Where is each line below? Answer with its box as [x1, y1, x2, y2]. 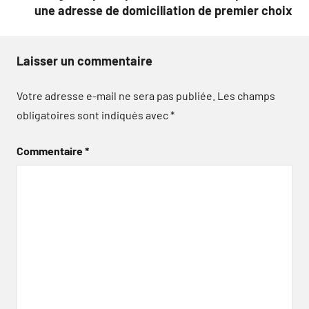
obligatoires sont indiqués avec [17, 108, 170, 121]
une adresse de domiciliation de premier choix [34, 2, 292, 18]
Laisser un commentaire [17, 52, 152, 68]
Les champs [217, 88, 275, 102]
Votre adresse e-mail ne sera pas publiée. [17, 88, 215, 102]
